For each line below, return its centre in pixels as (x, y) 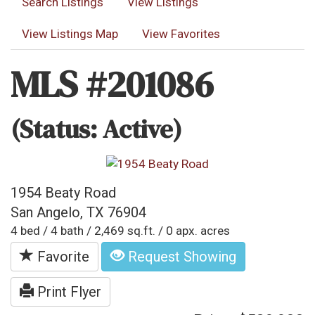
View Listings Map (70, 34)
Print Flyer (67, 292)
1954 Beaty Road (63, 193)
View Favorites (181, 34)
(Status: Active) (96, 128)
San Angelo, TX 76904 (78, 213)
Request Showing (180, 257)
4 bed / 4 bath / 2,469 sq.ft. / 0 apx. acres (120, 231)
